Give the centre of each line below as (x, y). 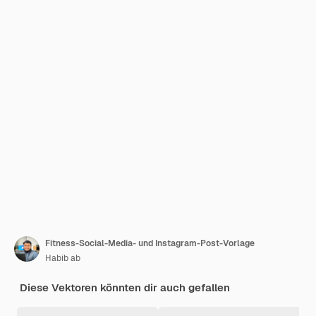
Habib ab (63, 258)
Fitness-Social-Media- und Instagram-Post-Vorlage (150, 243)
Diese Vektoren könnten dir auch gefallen (125, 287)
